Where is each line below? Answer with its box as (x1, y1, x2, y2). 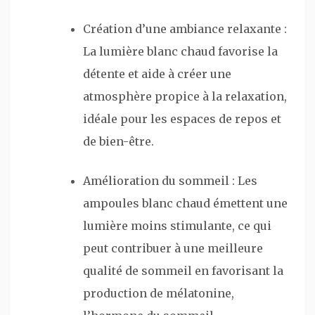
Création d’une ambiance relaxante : (83, 21, 287, 36)
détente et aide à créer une (83, 66, 231, 81)
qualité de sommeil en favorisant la (83, 263, 283, 278)
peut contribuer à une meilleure (83, 240, 263, 255)
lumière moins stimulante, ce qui (83, 218, 271, 233)
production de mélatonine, (83, 285, 234, 300)
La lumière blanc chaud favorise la (83, 44, 278, 58)
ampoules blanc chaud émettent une (83, 195, 288, 210)
